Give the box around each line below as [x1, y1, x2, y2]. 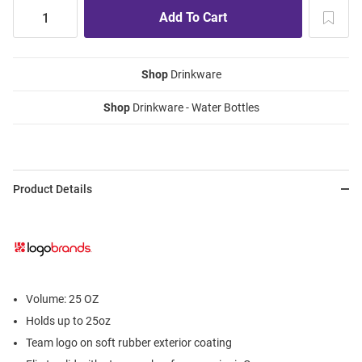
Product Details [13, 183, 92, 196]
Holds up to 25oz [26, 314, 111, 328]
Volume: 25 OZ [26, 293, 99, 306]
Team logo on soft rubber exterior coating [26, 336, 232, 350]
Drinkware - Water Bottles [129, 101, 259, 115]
